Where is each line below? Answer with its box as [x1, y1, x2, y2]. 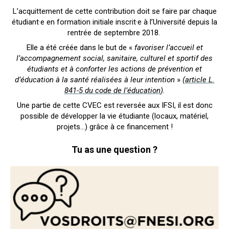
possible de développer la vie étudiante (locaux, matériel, [20, 111, 209, 121]
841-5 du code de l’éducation [64, 85, 161, 95]
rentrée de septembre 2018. [67, 28, 162, 37]
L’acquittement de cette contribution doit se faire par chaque [12, 6, 217, 16]
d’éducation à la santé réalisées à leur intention [14, 75, 175, 84]
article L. [185, 75, 215, 84]
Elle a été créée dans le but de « [26, 42, 134, 52]
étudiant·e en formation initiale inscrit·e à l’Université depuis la [12, 17, 217, 27]
